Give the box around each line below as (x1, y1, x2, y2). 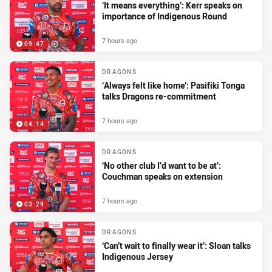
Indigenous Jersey (102, 250, 173, 262)
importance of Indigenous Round (102, 10, 227, 22)
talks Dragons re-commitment (102, 90, 216, 102)
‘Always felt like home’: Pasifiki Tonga (102, 79, 245, 91)
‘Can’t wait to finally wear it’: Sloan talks (102, 239, 251, 251)
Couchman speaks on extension (102, 170, 223, 182)
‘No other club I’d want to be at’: (102, 159, 221, 171)
